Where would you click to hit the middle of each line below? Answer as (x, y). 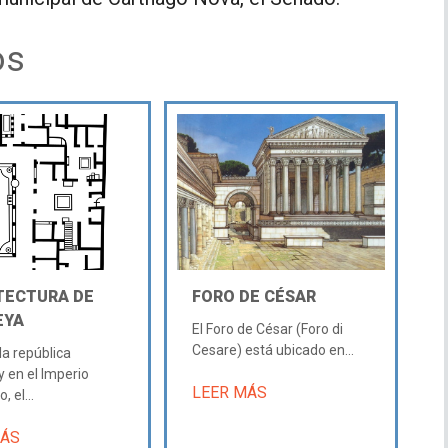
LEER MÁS (229, 392)
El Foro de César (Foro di (267, 328)
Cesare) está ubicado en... (272, 349)
